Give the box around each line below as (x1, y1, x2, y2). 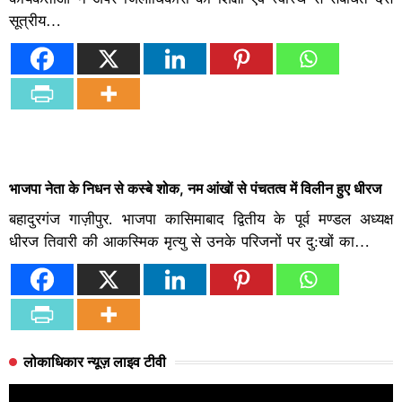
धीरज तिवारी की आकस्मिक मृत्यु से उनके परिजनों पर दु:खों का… (9, 233, 370, 251)
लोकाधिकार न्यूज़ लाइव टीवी (23, 354, 166, 371)
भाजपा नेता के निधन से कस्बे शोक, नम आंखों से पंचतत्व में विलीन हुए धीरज (9, 179, 381, 198)
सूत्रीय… (9, 13, 61, 31)
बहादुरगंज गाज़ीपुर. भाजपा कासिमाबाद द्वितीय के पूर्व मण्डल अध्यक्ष (9, 211, 393, 229)
